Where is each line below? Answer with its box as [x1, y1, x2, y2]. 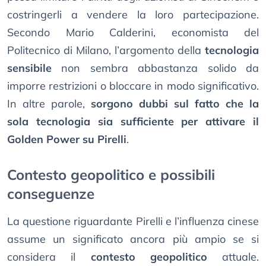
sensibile [7, 61, 52, 75]
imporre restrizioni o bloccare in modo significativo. [7, 79, 259, 93]
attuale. [207, 250, 259, 264]
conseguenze [7, 185, 94, 203]
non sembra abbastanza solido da [52, 61, 259, 75]
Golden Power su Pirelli [7, 132, 126, 147]
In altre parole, [7, 97, 91, 111]
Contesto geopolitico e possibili [7, 166, 215, 184]
